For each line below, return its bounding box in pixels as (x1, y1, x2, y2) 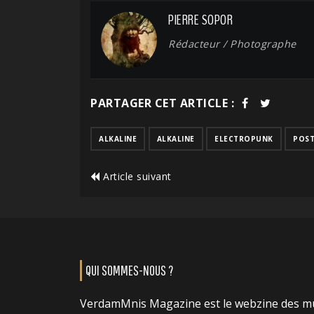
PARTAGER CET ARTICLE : (90, 95, 234, 111)
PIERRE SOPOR (168, 11, 233, 30)
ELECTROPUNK (214, 134, 273, 144)
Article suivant (100, 170, 172, 184)
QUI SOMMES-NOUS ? (86, 262, 173, 279)
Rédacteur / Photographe (168, 37, 296, 51)
